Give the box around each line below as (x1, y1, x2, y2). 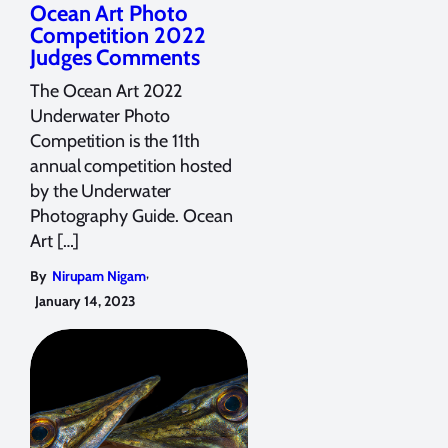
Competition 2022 (30, 21, 206, 49)
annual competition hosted (30, 154, 232, 177)
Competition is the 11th (30, 129, 200, 152)
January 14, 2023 (35, 291, 136, 310)
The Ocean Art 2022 (30, 79, 183, 102)
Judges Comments (30, 43, 200, 71)
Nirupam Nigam (51, 266, 146, 285)
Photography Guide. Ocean (30, 204, 233, 227)
